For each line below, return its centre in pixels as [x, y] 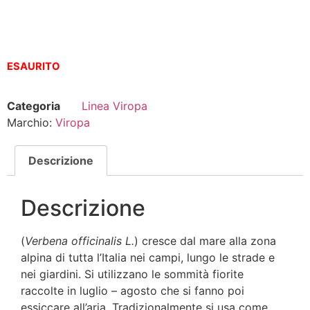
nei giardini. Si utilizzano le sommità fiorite [132, 274]
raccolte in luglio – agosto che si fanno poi [133, 290]
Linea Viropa [115, 106]
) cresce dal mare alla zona [205, 240]
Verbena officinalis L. [80, 240]
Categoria [34, 106]
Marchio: [31, 122]
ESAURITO [34, 66]
